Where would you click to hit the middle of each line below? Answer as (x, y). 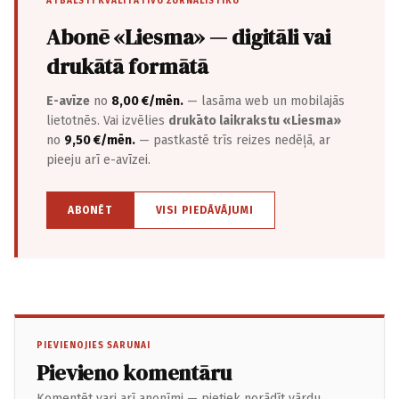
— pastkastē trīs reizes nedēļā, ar (233, 140)
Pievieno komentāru (134, 373)
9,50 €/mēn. (100, 140)
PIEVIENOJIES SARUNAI (94, 346)
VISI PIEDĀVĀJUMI (204, 210)
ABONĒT (90, 210)
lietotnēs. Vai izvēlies (107, 121)
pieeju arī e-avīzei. (98, 160)
